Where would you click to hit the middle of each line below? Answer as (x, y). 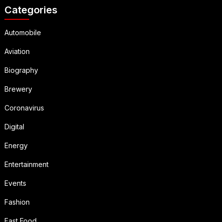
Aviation (17, 52)
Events (15, 183)
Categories (31, 10)
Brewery (18, 89)
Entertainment (26, 165)
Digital (14, 127)
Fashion (17, 202)
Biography (21, 70)
